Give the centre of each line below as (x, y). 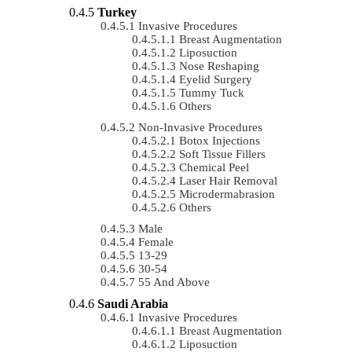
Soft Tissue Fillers (222, 154)
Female (156, 242)
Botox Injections (220, 140)
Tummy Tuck (212, 92)
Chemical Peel (214, 167)
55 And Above (174, 282)
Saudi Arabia (133, 303)
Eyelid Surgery (216, 79)
